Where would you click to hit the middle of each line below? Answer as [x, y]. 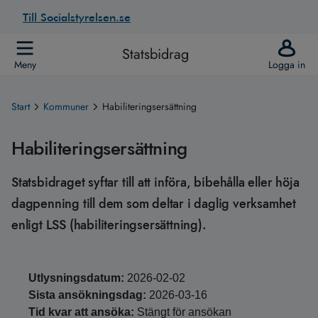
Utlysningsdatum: [76, 278]
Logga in [287, 65]
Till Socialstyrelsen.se [77, 17]
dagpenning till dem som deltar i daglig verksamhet [154, 204]
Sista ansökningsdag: [87, 295]
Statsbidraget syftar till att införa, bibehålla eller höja [155, 182]
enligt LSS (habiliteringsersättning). [109, 225]
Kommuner [66, 106]
